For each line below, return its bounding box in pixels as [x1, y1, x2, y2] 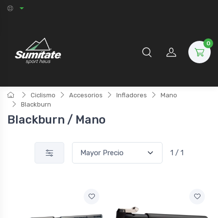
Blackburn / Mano [7, 113, 106, 127]
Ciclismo [31, 91, 55, 99]
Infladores [116, 91, 147, 99]
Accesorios [69, 91, 103, 99]
